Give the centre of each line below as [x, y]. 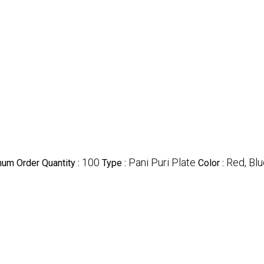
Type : [115, 163]
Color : [212, 163]
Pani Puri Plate [162, 162]
